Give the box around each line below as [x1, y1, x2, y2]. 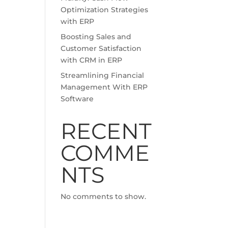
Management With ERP [61, 82, 148, 92]
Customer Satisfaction [61, 44, 142, 53]
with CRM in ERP [61, 55, 123, 65]
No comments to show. [61, 192, 147, 201]
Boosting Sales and [61, 32, 132, 41]
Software [61, 94, 94, 103]
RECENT [61, 118, 152, 145]
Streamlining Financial [61, 71, 145, 80]
